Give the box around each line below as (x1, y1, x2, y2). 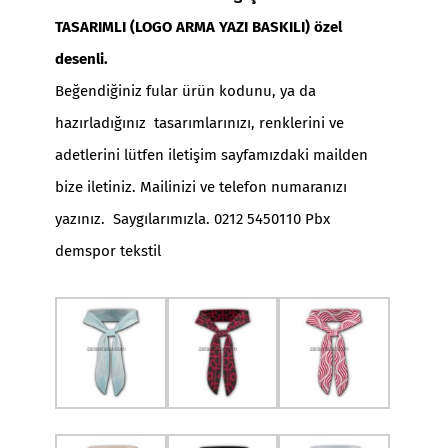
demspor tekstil (55, 242, 161, 260)
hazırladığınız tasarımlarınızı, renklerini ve (55, 114, 344, 132)
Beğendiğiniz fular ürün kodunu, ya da (55, 82, 316, 100)
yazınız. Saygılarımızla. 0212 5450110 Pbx (55, 210, 330, 228)
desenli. (55, 50, 108, 68)
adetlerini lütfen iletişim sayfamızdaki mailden (55, 146, 368, 164)
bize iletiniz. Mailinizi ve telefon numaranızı (55, 178, 347, 196)
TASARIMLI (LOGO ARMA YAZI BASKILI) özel (55, 18, 342, 36)
